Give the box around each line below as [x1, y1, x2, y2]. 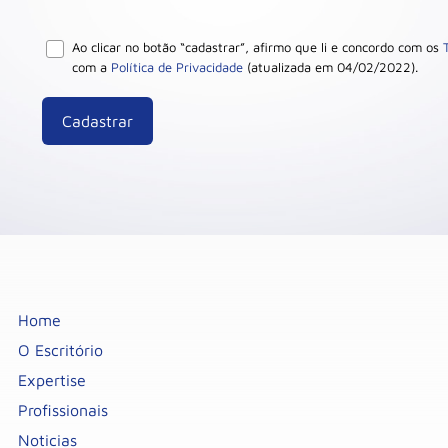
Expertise [18, 371, 87, 389]
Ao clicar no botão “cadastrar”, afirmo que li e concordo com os [72, 39, 443, 55]
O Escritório [18, 341, 104, 359]
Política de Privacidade [111, 59, 243, 75]
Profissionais [18, 401, 109, 419]
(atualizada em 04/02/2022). [243, 59, 418, 75]
